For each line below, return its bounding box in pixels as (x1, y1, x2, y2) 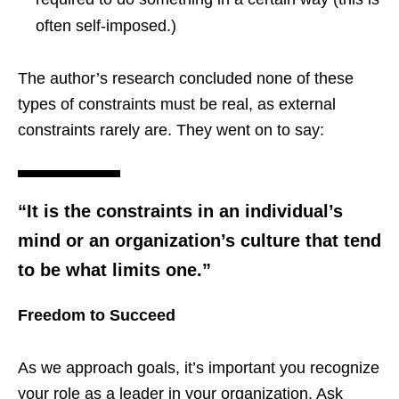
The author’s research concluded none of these (18, 69, 354, 87)
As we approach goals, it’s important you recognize (18, 358, 379, 377)
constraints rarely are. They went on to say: (18, 120, 324, 139)
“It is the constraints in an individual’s (18, 200, 343, 221)
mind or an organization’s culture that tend (18, 230, 381, 250)
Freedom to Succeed (18, 305, 175, 324)
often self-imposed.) (36, 16, 176, 35)
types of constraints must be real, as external (18, 94, 336, 113)
